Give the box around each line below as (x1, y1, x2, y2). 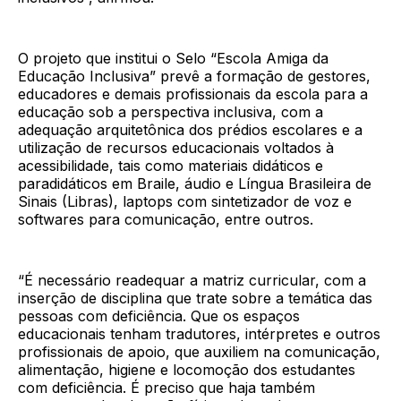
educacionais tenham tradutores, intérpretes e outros (18, 325, 380, 344)
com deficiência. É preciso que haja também (18, 379, 315, 397)
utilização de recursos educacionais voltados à (18, 139, 334, 158)
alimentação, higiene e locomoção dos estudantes (18, 361, 355, 380)
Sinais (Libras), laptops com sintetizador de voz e (18, 192, 352, 211)
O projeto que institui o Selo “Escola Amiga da (18, 49, 328, 68)
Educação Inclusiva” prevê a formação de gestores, (18, 67, 371, 86)
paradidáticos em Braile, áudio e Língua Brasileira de (18, 175, 371, 193)
